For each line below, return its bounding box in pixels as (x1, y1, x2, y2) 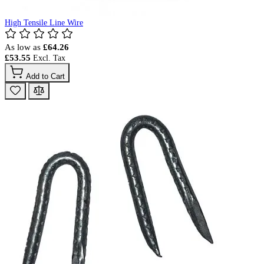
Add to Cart (26, 72, 65, 81)
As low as (5, 42, 41, 52)
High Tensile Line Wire (5, 18, 83, 28)
